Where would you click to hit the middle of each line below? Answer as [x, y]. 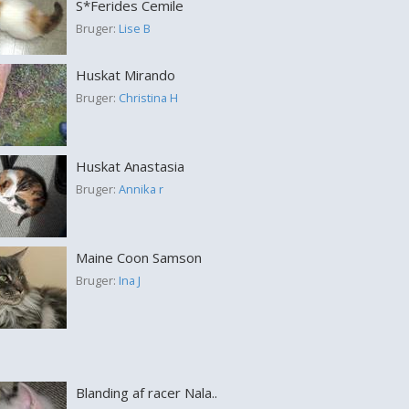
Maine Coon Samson [138, 257]
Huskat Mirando [125, 75]
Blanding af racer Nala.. [146, 393]
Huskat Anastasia [130, 166]
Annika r [141, 189]
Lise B [134, 28]
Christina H [148, 98]
